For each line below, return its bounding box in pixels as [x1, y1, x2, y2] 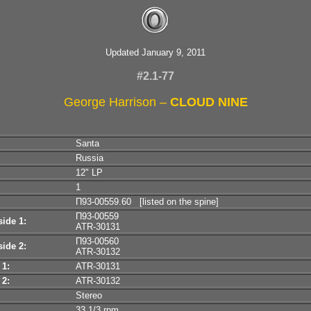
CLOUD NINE [169, 95, 248, 109]
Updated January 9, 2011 [106, 47, 205, 58]
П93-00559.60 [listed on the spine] [76, 196, 219, 207]
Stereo [76, 290, 102, 301]
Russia [76, 153, 103, 163]
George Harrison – [63, 95, 170, 109]
